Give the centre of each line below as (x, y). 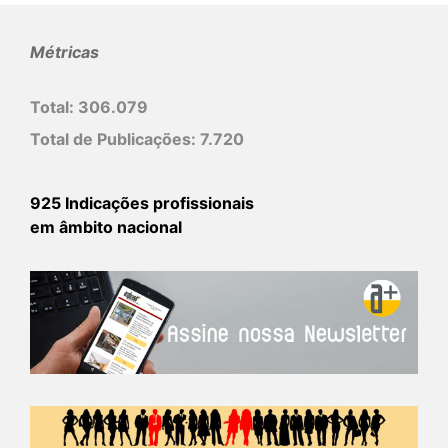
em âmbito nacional (106, 226)
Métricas (64, 51)
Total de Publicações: (115, 138)
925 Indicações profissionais (142, 202)
